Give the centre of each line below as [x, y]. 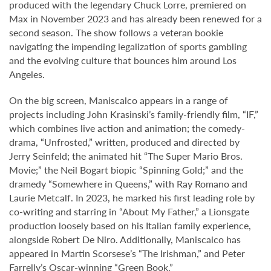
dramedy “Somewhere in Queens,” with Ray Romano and [128, 184]
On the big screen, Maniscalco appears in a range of [119, 100]
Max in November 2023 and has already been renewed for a [135, 18]
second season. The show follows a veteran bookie [116, 32]
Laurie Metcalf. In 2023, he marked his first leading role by [132, 198]
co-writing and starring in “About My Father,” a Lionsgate [129, 211]
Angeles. [27, 74]
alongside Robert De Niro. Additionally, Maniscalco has [125, 239]
